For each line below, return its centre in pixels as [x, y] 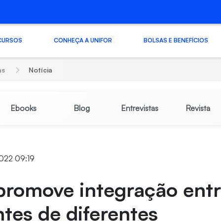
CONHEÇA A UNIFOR [83, 40]
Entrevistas [139, 108]
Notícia [41, 70]
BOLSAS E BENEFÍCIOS [176, 40]
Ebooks [23, 108]
